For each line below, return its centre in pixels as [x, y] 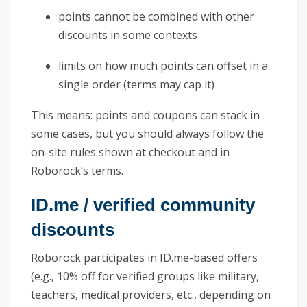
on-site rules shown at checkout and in [130, 152]
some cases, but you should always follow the [147, 133]
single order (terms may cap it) [136, 84]
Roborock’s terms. [77, 170]
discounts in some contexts [128, 35]
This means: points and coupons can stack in [145, 115]
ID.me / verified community [143, 205]
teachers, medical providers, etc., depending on [151, 294]
